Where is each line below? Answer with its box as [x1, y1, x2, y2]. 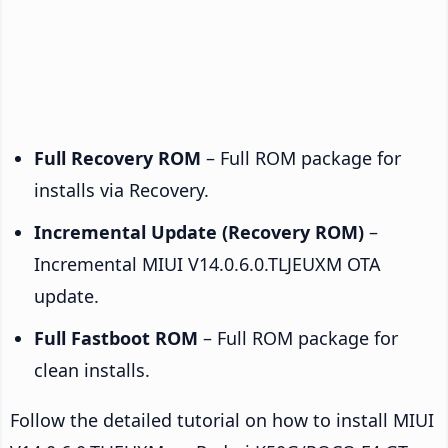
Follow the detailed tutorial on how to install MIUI [10, 407, 434, 432]
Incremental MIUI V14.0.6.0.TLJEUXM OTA [34, 251, 381, 276]
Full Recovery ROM [34, 145, 201, 170]
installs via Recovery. [34, 177, 209, 202]
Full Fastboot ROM [34, 325, 198, 350]
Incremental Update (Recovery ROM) [34, 219, 364, 244]
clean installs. [34, 357, 150, 382]
